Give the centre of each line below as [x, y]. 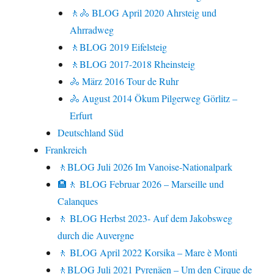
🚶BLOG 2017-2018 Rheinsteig [133, 64]
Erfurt [81, 116]
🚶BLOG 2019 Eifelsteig [119, 47]
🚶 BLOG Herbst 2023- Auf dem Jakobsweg [145, 218]
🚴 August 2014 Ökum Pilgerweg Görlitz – [154, 98]
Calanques [78, 201]
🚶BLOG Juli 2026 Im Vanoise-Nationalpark [145, 167]
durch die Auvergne [96, 235]
